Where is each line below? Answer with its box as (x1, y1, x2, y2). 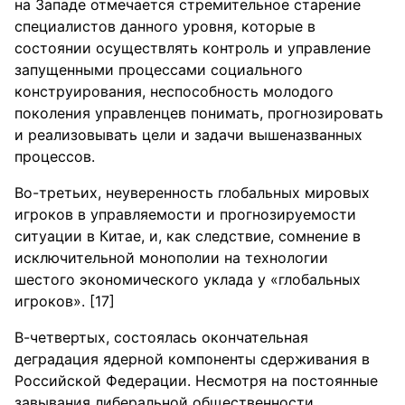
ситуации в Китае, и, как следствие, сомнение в (14, 227, 361, 245)
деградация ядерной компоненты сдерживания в (14, 350, 370, 368)
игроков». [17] (14, 292, 115, 310)
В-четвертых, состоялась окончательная (14, 328, 308, 346)
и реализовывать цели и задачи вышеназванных (14, 126, 363, 144)
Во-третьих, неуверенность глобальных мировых (14, 184, 370, 202)
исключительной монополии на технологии (14, 249, 328, 267)
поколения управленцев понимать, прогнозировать (14, 104, 383, 122)
